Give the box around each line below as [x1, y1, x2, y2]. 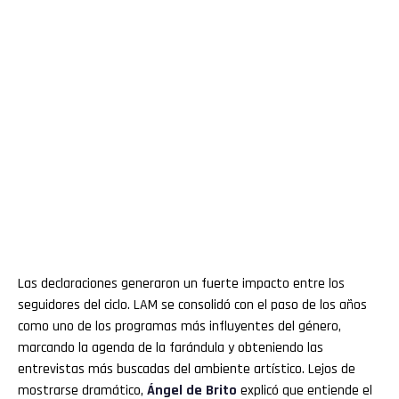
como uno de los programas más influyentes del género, [18, 316, 341, 336]
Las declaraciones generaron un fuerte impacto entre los [18, 273, 345, 293]
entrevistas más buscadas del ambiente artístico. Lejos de [18, 359, 355, 379]
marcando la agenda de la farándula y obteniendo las [18, 338, 323, 357]
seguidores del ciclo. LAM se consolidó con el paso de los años [18, 295, 367, 314]
